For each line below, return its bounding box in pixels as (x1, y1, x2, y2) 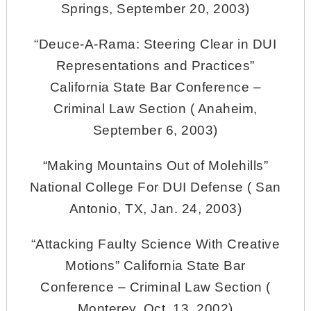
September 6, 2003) (92, 122, 218, 137)
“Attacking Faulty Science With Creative (31, 236, 280, 251)
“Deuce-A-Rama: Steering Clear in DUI (34, 36, 277, 51)
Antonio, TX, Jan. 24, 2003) (69, 201, 242, 216)
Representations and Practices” (56, 58, 255, 73)
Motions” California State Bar (65, 258, 246, 273)
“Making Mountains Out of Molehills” (42, 158, 269, 173)
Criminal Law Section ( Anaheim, (53, 101, 258, 116)
